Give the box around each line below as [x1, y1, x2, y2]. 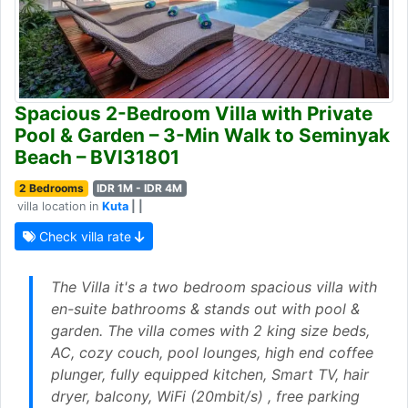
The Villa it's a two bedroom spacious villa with [51, 277, 377, 296]
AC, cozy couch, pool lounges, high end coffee [51, 342, 373, 362]
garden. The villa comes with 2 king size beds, [51, 321, 370, 340]
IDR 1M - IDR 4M [97, 180, 183, 195]
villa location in [17, 199, 102, 213]
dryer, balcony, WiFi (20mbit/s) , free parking [51, 386, 360, 405]
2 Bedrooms [18, 180, 84, 195]
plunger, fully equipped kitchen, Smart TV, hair [51, 364, 369, 383]
